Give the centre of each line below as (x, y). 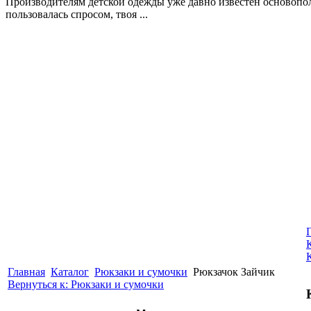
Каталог (70, 271)
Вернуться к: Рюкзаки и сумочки (86, 284)
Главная (26, 271)
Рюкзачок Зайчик (234, 271)
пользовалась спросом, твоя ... (77, 14)
